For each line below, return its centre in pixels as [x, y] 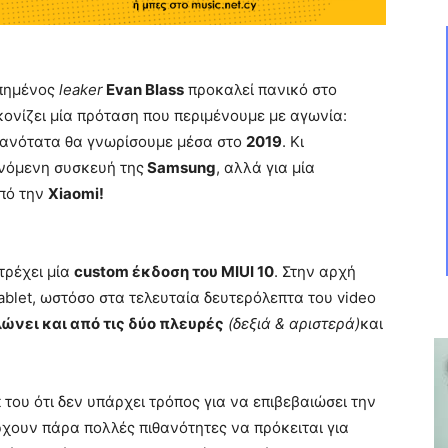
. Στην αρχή [315, 271]
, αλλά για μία [265, 167]
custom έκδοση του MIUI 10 [174, 271]
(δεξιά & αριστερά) [292, 323]
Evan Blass [143, 89]
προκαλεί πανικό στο [260, 89]
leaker [79, 89]
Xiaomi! [76, 193]
